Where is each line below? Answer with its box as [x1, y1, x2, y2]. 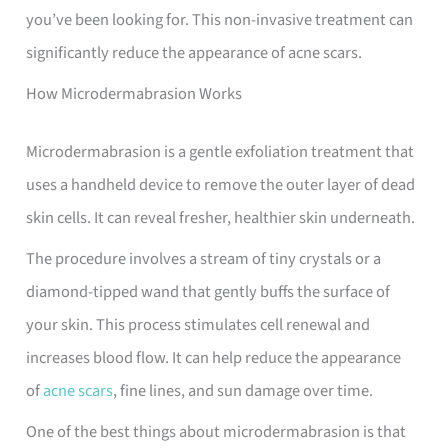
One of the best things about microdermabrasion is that [26, 420, 407, 445]
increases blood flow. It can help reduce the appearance [26, 346, 402, 370]
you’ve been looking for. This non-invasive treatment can [26, 7, 414, 32]
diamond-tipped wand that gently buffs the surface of [26, 280, 391, 304]
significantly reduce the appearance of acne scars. [26, 40, 366, 65]
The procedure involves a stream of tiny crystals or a [26, 247, 382, 271]
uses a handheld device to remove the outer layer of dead [26, 172, 416, 197]
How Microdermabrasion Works [26, 82, 243, 107]
